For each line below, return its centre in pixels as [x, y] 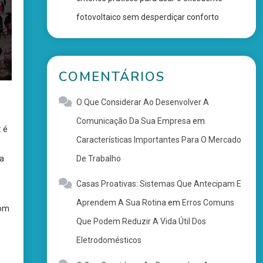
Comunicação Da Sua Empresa [133, 121]
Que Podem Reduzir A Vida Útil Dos [141, 221]
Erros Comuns [208, 203]
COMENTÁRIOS [112, 77]
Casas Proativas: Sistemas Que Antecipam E [159, 184]
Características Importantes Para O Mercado [159, 140]
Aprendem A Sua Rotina [121, 203]
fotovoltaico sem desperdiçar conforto [147, 17]
